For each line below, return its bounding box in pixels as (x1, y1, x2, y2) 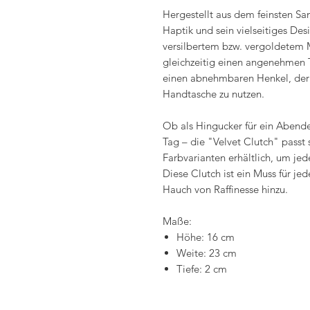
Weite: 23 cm (176, 246, 237, 259)
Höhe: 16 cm (176, 230, 235, 244)
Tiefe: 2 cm (176, 262, 227, 275)
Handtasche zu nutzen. (163, 87, 264, 100)
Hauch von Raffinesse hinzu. (163, 183, 288, 196)
